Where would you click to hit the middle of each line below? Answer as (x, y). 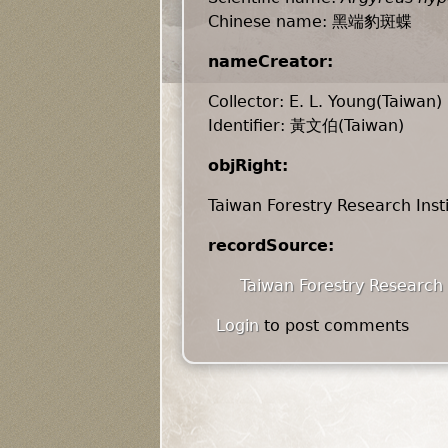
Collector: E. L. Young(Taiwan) (325, 101)
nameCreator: (273, 61)
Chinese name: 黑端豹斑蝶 (310, 21)
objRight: (251, 165)
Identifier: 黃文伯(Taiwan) (306, 125)
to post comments (334, 325)
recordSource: (274, 245)
